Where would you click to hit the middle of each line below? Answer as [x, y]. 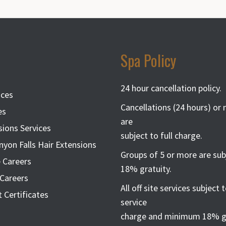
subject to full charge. [161, 135]
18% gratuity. [146, 168]
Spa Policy [148, 60]
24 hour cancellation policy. [171, 88]
